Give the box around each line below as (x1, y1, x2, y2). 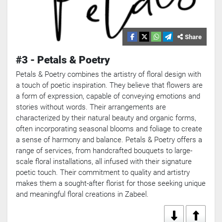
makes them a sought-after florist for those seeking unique (16, 179, 206, 188)
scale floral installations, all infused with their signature (16, 157, 192, 166)
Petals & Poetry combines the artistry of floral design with (16, 70, 201, 79)
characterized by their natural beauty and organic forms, (16, 113, 196, 123)
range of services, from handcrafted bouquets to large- (16, 146, 192, 156)
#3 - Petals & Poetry (16, 54, 110, 66)
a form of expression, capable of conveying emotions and (16, 92, 200, 101)
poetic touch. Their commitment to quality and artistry (16, 168, 190, 177)
